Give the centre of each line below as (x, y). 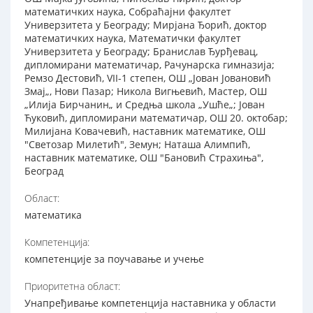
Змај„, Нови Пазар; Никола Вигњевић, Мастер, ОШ (146, 92)
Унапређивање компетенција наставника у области (150, 303)
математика (53, 215)
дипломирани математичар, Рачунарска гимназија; (150, 65)
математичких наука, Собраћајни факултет (128, 12)
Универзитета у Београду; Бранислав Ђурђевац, (141, 52)
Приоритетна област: (72, 286)
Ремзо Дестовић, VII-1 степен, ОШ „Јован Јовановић (148, 78)
